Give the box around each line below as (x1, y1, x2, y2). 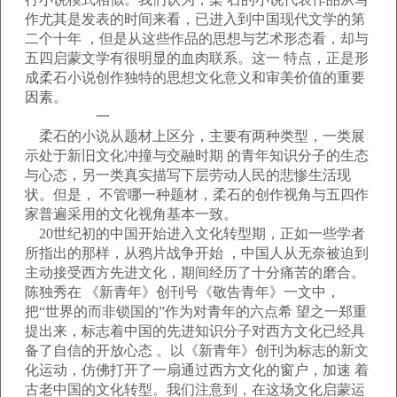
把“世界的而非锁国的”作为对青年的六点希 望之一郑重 (25, 304, 367, 319)
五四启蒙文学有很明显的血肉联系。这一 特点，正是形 (25, 51, 369, 66)
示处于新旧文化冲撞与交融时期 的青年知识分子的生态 (25, 148, 369, 163)
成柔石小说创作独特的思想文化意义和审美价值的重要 (25, 70, 365, 85)
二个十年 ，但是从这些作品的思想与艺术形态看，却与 (25, 31, 369, 46)
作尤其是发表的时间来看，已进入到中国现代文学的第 (25, 12, 365, 27)
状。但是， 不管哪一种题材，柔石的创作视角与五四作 (25, 187, 369, 202)
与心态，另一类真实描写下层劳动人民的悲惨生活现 (25, 167, 351, 183)
